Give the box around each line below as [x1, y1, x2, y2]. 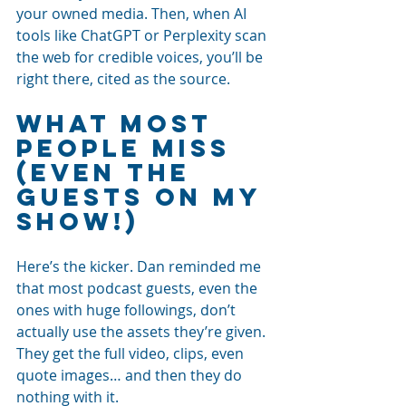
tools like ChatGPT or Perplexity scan [16, 24, 270, 45]
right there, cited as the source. [16, 68, 230, 89]
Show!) [16, 205, 140, 237]
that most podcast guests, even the [16, 277, 261, 298]
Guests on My [16, 180, 271, 212]
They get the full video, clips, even [16, 343, 247, 363]
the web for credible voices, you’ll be [16, 46, 266, 67]
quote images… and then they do [16, 364, 246, 385]
